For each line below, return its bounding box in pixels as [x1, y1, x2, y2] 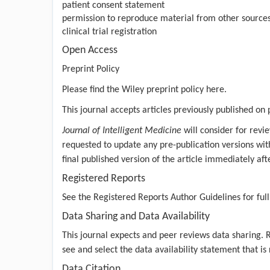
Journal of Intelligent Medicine [62, 125, 181, 136]
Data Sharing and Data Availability [62, 210, 210, 222]
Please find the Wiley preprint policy [62, 84, 206, 95]
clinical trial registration [62, 27, 157, 37]
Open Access [62, 44, 118, 56]
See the [62, 192, 93, 202]
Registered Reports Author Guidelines [93, 192, 240, 202]
